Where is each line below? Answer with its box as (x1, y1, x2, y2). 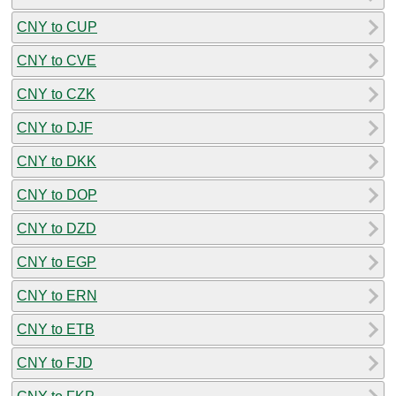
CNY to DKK (17, 153, 96, 169)
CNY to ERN (17, 287, 97, 303)
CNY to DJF (17, 119, 93, 135)
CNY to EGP (17, 254, 96, 270)
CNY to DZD (17, 220, 96, 236)
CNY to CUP (17, 19, 97, 34)
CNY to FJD (17, 354, 93, 370)
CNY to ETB (17, 321, 95, 337)
